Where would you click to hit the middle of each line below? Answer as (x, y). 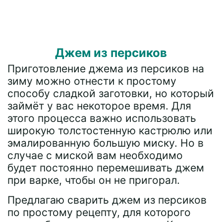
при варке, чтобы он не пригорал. (94, 180)
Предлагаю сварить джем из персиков (107, 200)
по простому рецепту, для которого (99, 212)
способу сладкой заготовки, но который (111, 93)
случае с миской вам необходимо (95, 155)
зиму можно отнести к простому (92, 81)
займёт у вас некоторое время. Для (99, 106)
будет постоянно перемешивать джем (106, 168)
